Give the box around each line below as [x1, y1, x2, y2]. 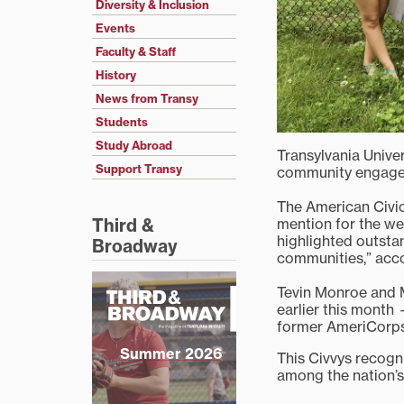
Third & [92, 215, 154, 237]
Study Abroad [96, 138, 172, 153]
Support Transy [96, 161, 182, 177]
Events [96, 21, 135, 36]
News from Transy [96, 91, 198, 106]
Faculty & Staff [96, 44, 176, 60]
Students [96, 115, 148, 130]
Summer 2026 [120, 344, 222, 363]
